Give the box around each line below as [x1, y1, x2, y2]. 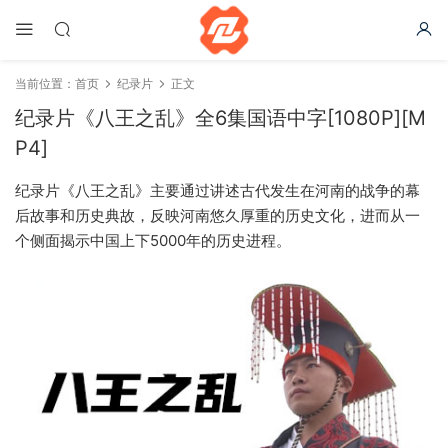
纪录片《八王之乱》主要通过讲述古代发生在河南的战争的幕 [15, 181, 420, 200]
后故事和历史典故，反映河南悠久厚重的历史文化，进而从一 [15, 206, 420, 225]
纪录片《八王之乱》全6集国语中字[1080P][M [15, 106, 426, 130]
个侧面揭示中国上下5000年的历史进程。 [15, 231, 291, 250]
